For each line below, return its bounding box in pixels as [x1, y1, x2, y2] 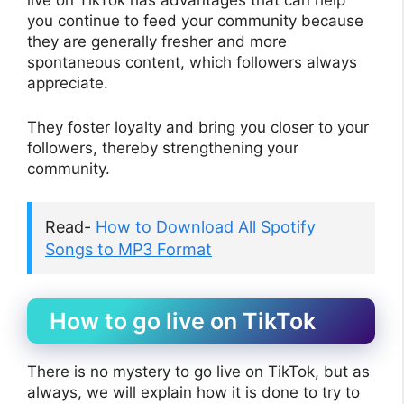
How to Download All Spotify [96, 217, 316, 237]
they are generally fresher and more [27, 32, 287, 51]
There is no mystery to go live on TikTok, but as [27, 363, 370, 381]
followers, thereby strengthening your [27, 138, 298, 157]
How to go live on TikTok [50, 308, 316, 335]
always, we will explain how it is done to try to [27, 383, 360, 402]
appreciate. [27, 74, 108, 93]
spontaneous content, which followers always [27, 53, 357, 72]
